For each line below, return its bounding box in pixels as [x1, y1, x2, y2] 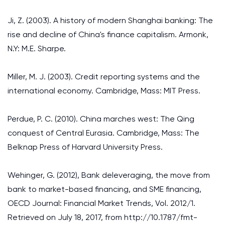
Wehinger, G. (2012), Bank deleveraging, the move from [8, 170, 210, 180]
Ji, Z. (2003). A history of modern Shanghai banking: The [8, 16, 213, 25]
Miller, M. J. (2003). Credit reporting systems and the [8, 72, 200, 81]
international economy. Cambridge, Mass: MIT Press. [8, 86, 200, 95]
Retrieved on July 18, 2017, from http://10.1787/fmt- [8, 212, 197, 222]
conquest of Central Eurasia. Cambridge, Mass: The [8, 128, 199, 138]
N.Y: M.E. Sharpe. [8, 44, 66, 53]
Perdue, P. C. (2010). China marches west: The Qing [8, 114, 194, 124]
